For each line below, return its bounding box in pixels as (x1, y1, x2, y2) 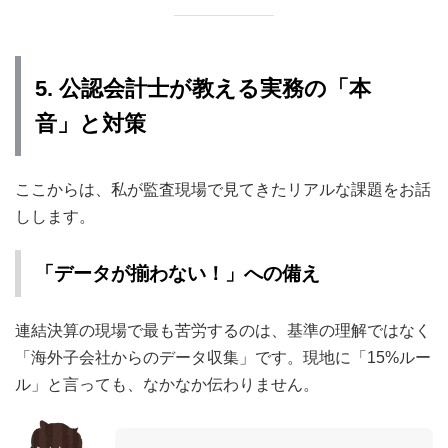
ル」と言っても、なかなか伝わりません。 (15, 376, 319, 393)
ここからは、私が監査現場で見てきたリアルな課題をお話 (15, 181, 431, 198)
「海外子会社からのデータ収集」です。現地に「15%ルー (15, 349, 431, 366)
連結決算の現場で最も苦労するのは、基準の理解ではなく (15, 322, 431, 339)
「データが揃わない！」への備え (35, 263, 320, 284)
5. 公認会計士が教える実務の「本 (35, 76, 371, 101)
